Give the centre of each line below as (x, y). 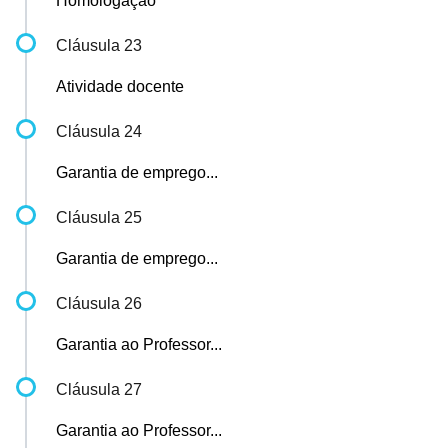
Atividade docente (120, 86)
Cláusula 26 (99, 303)
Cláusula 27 (99, 389)
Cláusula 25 (99, 217)
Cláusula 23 (99, 45)
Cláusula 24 (99, 131)
